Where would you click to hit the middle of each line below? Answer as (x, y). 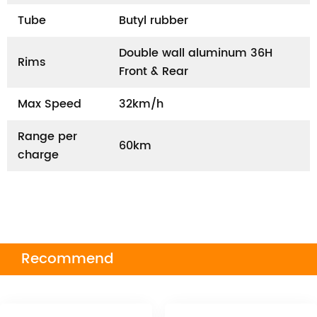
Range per (47, 137)
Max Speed (50, 104)
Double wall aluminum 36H (196, 53)
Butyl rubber (154, 21)
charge (38, 155)
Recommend (68, 260)
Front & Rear (154, 72)
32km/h (141, 104)
